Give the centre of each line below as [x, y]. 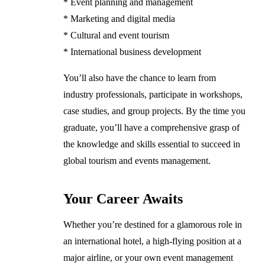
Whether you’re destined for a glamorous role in [152, 224]
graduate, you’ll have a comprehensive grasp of [151, 127]
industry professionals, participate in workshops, [153, 94]
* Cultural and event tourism [116, 35]
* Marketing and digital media [119, 18]
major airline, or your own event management [148, 257]
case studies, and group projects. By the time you [154, 111]
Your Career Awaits [123, 198]
